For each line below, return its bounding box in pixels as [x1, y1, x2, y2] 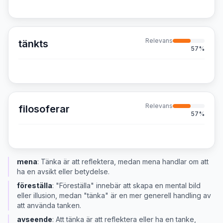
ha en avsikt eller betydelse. [17, 167, 110, 176]
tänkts [18, 38, 48, 50]
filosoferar [18, 103, 70, 115]
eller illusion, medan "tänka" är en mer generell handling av [17, 191, 211, 200]
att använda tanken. [17, 201, 81, 210]
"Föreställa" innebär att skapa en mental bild [56, 181, 201, 190]
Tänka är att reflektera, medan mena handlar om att [41, 157, 209, 166]
